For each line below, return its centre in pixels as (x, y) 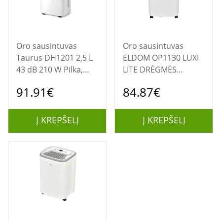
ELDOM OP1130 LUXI (161, 58)
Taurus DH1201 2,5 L (55, 58)
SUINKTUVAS (147, 81)
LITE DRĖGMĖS (150, 70)
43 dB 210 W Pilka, (50, 70)
